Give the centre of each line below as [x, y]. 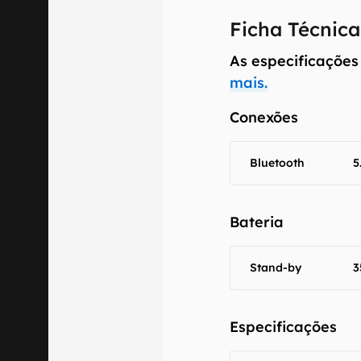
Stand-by [276, 268]
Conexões [264, 117]
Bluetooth [278, 163]
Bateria [257, 222]
